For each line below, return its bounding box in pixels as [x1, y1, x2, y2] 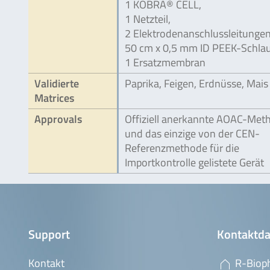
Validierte [34, 75, 79, 92]
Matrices [34, 90, 74, 106]
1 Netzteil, [125, 11, 171, 27]
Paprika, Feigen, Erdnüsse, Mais [125, 75, 268, 92]
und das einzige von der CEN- [125, 125, 260, 142]
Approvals [34, 111, 82, 127]
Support [28, 225, 70, 243]
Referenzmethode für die [125, 140, 239, 156]
